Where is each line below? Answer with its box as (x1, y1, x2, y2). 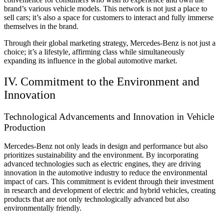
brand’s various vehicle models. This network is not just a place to (4, 4, 207, 13)
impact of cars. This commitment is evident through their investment (4, 177, 214, 186)
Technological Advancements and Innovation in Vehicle (4, 111, 214, 122)
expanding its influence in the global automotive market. (4, 56, 177, 65)
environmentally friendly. (4, 204, 82, 213)
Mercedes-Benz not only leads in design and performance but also (4, 142, 208, 151)
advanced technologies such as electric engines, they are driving (4, 160, 201, 168)
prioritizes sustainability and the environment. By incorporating (4, 151, 198, 160)
